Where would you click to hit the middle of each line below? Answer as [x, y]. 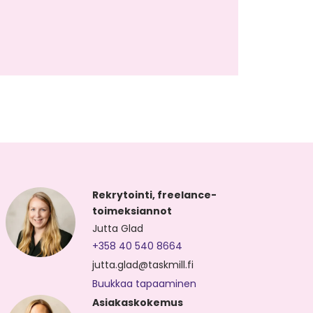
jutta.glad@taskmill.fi [143, 264]
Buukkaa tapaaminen [145, 283]
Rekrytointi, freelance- [155, 195]
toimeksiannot [132, 211]
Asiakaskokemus [138, 302]
